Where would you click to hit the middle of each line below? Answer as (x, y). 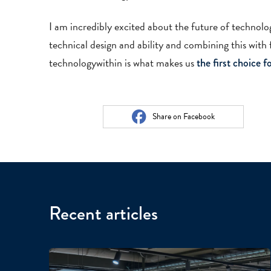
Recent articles (103, 214)
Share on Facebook (183, 117)
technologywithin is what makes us (122, 62)
